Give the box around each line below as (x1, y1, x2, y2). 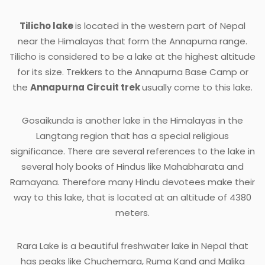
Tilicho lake (20, 19, 75, 32)
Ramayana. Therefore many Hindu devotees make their (10, 175, 255, 188)
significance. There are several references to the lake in (10, 144, 255, 157)
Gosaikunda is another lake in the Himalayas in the (22, 114, 243, 127)
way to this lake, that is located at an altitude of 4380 (14, 190, 251, 203)
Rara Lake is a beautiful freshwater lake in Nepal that (17, 239, 248, 252)
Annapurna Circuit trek (30, 80, 142, 93)
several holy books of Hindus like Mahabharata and (21, 160, 244, 173)
